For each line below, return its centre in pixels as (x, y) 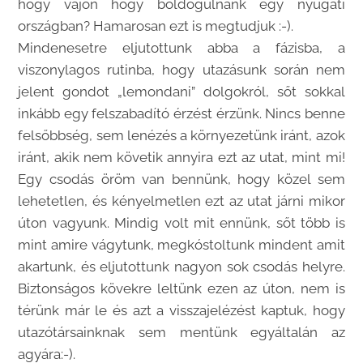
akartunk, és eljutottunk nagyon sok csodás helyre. (181, 267)
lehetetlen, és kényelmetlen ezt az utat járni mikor (181, 201)
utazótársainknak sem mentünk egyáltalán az (181, 333)
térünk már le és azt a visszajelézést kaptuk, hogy (181, 311)
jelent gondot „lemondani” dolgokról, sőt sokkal (181, 92)
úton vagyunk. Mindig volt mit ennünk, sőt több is (181, 223)
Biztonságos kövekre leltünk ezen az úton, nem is (181, 289)
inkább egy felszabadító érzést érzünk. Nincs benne (181, 114)
